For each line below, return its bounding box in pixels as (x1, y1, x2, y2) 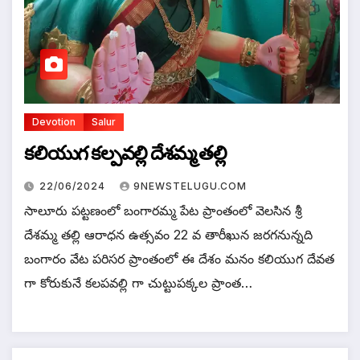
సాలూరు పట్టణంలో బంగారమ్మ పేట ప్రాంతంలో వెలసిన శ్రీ (24, 202, 302, 219)
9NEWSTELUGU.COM (133, 180, 247, 193)
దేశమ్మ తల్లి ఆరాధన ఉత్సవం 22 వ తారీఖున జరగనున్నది (24, 227, 313, 243)
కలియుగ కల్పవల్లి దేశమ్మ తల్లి (24, 140, 227, 167)
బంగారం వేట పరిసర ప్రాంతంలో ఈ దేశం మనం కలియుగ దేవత (24, 251, 334, 268)
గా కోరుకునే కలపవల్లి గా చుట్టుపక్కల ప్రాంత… (24, 275, 252, 292)
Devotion (32, 116, 76, 129)
